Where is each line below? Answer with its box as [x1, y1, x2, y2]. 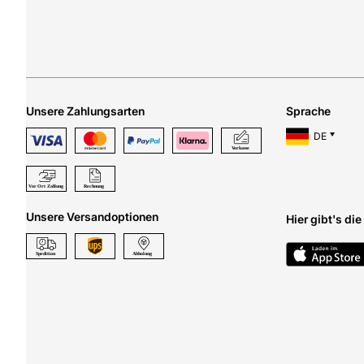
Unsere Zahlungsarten [26, 104, 145, 119]
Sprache [286, 104, 331, 119]
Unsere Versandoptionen [26, 210, 158, 224]
